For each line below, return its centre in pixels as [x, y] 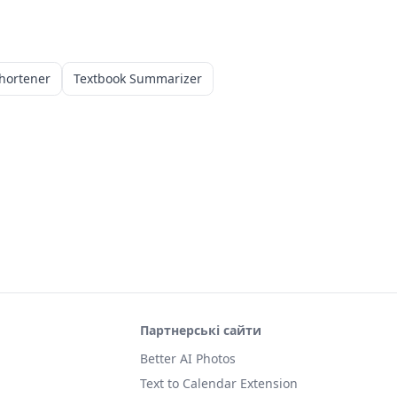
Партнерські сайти [201, 330]
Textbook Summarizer [138, 78]
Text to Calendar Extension [219, 383]
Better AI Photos [188, 358]
